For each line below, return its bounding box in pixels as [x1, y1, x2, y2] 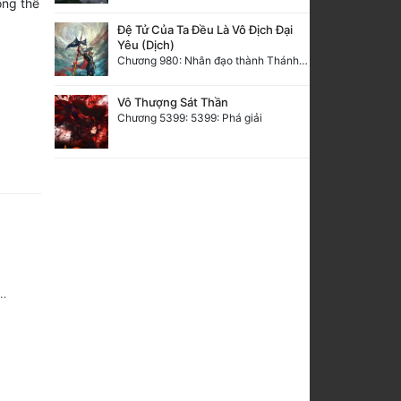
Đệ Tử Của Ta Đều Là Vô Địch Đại [117, 21, 293, 37]
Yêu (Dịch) [117, 37, 175, 52]
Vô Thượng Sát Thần [117, 94, 228, 109]
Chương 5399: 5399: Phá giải [117, 110, 262, 124]
